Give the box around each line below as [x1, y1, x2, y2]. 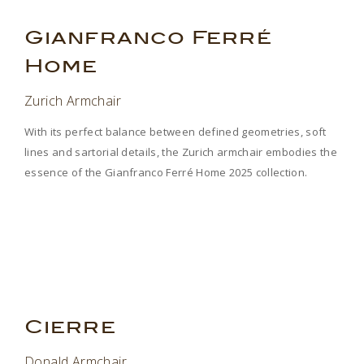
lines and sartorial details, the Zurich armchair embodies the [24, 144, 337, 159]
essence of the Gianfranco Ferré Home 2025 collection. [24, 164, 308, 180]
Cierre [24, 315, 123, 337]
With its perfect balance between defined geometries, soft [24, 123, 327, 139]
